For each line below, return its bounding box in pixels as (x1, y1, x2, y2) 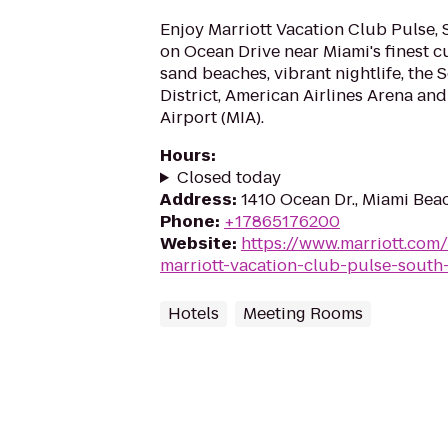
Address (160, 188, 232, 211)
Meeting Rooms (243, 302, 363, 325)
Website (160, 232, 232, 255)
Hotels (168, 302, 219, 325)
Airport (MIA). (160, 106, 264, 129)
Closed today (176, 166, 281, 189)
